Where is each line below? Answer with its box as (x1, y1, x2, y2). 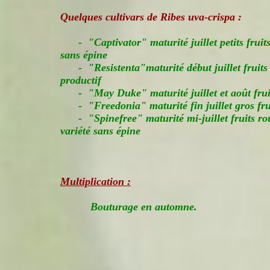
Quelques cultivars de (60, 11, 160, 23)
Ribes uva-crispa (160, 11, 235, 23)
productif (60, 74, 101, 86)
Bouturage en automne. (90, 201, 197, 213)
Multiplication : (60, 175, 131, 187)
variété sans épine (60, 125, 140, 137)
